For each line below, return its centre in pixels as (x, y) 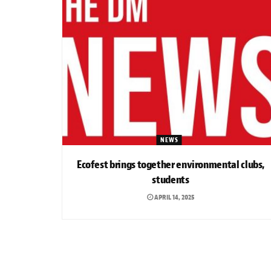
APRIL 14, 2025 (174, 197)
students (171, 180)
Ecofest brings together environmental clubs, (171, 165)
